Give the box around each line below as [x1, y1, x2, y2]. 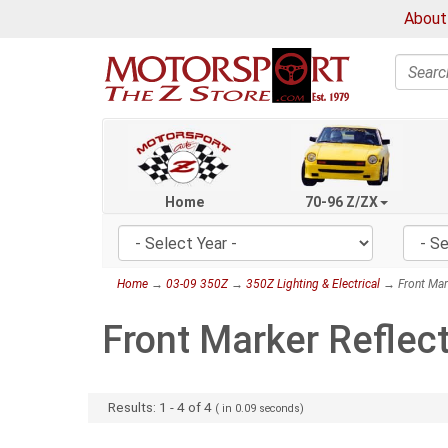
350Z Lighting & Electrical [246, 277, 380, 292]
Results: [108, 398, 160, 415]
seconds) [259, 401, 305, 415]
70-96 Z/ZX [305, 193, 379, 210]
